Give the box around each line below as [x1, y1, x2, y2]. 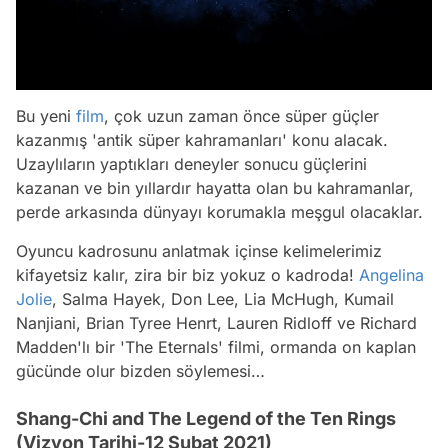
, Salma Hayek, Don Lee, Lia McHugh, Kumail [52, 289, 394, 310]
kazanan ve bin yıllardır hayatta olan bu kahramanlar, [16, 178, 414, 199]
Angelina [359, 265, 424, 286]
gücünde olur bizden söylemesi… [16, 361, 265, 382]
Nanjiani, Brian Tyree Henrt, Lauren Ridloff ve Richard [16, 313, 417, 334]
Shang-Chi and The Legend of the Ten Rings [16, 408, 396, 430]
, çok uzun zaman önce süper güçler [104, 106, 379, 127]
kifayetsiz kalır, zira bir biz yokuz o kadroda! [16, 265, 359, 286]
